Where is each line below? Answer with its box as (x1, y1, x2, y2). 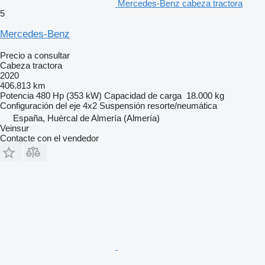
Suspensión (99, 100, 145, 111)
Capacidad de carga (104, 90, 182, 101)
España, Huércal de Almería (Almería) (13, 112, 160, 123)
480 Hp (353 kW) (36, 90, 102, 101)
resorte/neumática (147, 100, 217, 111)
